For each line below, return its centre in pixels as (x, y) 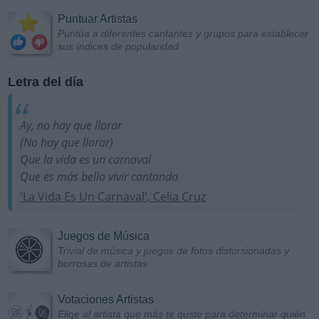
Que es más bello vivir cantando (99, 176)
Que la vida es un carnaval (86, 159)
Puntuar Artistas (98, 19)
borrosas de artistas (103, 264)
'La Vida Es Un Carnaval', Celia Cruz (113, 197)
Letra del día (46, 82)
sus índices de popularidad (118, 46)
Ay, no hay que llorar (71, 125)
